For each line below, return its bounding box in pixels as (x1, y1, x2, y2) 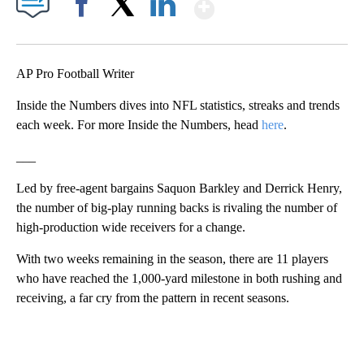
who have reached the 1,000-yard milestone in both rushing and (16, 271, 342, 286)
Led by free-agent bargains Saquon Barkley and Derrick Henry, (16, 181, 342, 196)
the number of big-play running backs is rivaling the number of (16, 201, 337, 215)
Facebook (63, 26, 107, 39)
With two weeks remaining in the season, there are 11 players (16, 252, 328, 266)
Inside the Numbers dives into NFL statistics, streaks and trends (16, 98, 340, 113)
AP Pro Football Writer (16, 67, 134, 81)
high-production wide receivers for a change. (16, 220, 245, 235)
